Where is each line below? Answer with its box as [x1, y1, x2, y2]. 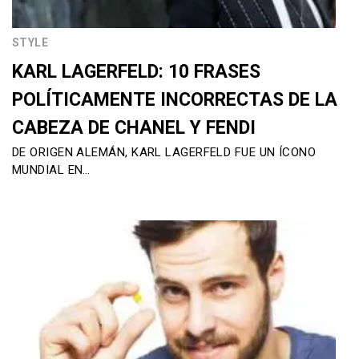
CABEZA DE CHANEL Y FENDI [12, 116, 256, 139]
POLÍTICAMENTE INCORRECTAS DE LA [12, 88, 337, 111]
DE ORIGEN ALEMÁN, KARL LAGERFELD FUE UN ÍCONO [12, 144, 317, 159]
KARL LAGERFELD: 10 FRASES [12, 60, 260, 83]
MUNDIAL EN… [12, 162, 91, 177]
